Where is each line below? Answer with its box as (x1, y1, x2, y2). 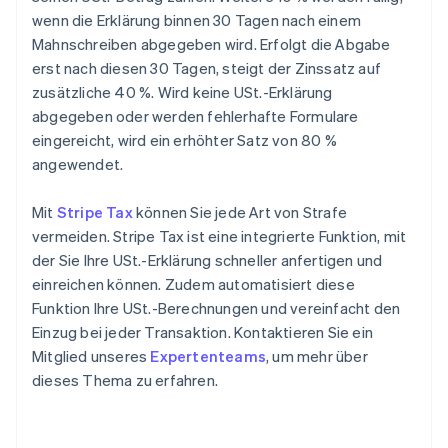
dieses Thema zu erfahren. (32, 370, 218, 391)
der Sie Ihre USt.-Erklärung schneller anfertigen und (32, 250, 383, 271)
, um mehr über (266, 346, 368, 367)
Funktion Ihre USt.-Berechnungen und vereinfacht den (32, 298, 401, 319)
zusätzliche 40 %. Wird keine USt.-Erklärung (32, 82, 333, 103)
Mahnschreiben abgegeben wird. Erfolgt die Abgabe (32, 34, 391, 55)
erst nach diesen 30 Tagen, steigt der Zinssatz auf (32, 58, 382, 79)
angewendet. (32, 154, 124, 175)
